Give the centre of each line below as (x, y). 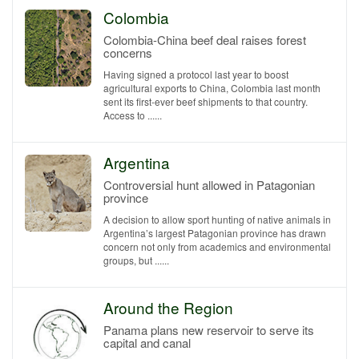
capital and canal (147, 343)
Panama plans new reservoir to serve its (209, 330)
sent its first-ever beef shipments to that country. (206, 101)
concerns (128, 52)
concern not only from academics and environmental (217, 246)
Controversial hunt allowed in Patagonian (209, 185)
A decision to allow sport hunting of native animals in (217, 219)
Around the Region (168, 307)
